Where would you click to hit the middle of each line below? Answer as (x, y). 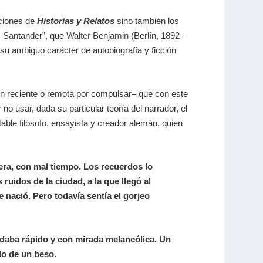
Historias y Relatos (76, 21)
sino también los (147, 21)
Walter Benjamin (99, 36)
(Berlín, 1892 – (159, 36)
